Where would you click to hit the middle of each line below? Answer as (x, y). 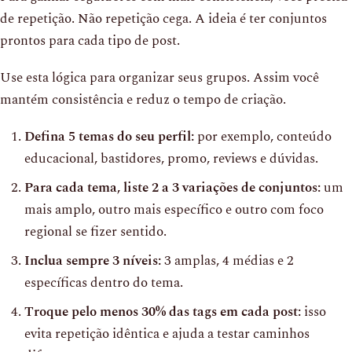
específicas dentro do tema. (104, 282)
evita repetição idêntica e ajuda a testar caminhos (167, 334)
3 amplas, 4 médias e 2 (227, 260)
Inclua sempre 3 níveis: (93, 260)
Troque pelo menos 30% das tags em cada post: (163, 312)
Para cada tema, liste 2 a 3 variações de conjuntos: (172, 187)
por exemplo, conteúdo (263, 136)
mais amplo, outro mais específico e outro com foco (174, 209)
